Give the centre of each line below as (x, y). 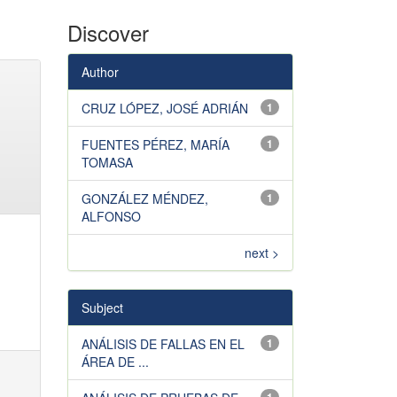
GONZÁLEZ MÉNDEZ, (145, 198)
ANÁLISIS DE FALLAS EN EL (163, 344)
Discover (108, 32)
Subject (102, 307)
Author (100, 72)
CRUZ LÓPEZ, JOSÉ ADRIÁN (165, 108)
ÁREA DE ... (115, 362)
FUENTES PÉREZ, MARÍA (156, 144)
